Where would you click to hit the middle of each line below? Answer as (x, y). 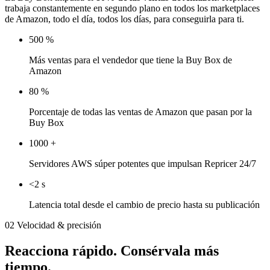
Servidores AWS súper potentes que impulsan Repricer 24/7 (143, 164)
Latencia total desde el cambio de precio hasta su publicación (144, 205)
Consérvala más (170, 251)
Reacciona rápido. (63, 251)
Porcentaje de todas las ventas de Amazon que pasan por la (140, 112)
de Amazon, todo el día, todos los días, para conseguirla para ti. (124, 19)
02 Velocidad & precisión (53, 225)
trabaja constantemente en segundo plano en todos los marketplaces (132, 8)
